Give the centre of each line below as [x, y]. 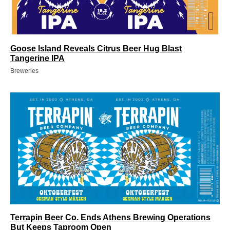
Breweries [24, 71]
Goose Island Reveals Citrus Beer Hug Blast [96, 48]
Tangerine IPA [37, 58]
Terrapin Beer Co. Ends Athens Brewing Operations [110, 218]
